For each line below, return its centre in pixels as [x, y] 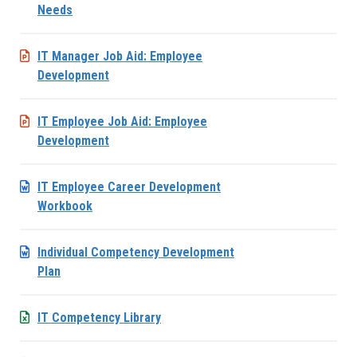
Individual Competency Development [136, 252]
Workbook [65, 206]
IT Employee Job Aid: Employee [122, 121]
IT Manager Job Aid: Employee [120, 56]
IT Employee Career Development [129, 186]
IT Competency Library [99, 317]
